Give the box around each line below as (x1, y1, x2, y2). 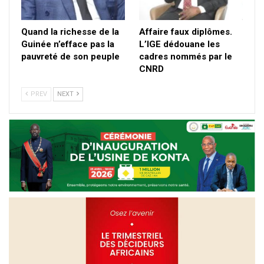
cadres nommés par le (139, 51, 232, 62)
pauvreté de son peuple (21, 51, 120, 62)
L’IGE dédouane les (139, 38, 220, 49)
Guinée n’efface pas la (21, 38, 114, 49)
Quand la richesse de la (21, 26, 119, 37)
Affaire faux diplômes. (139, 26, 232, 37)
